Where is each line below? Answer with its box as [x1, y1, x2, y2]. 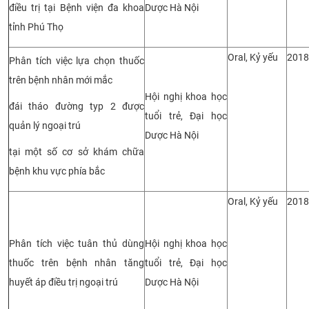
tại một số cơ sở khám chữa [9, 146, 144, 157]
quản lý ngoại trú [9, 119, 81, 131]
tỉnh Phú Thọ [9, 21, 63, 32]
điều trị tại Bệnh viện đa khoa [9, 1, 144, 13]
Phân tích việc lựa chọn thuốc [9, 54, 144, 66]
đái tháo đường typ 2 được [9, 100, 144, 112]
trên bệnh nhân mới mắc [9, 74, 112, 86]
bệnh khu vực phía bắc [9, 165, 105, 177]
